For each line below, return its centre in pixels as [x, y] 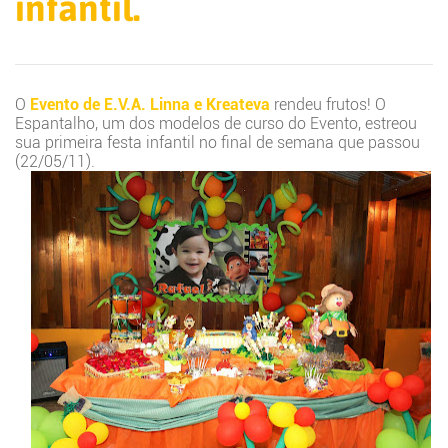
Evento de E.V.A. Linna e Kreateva [150, 104]
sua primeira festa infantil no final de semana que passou [217, 142]
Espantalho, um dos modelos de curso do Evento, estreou [216, 123]
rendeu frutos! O [328, 104]
